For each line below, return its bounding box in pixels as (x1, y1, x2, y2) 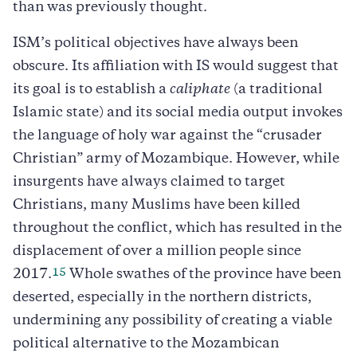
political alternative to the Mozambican (13, 337, 279, 351)
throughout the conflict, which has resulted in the (13, 222, 342, 235)
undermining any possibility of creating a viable (13, 314, 332, 328)
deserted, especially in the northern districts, (13, 291, 312, 304)
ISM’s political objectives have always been (13, 37, 298, 50)
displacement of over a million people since (13, 245, 301, 258)
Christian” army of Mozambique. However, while (13, 152, 339, 166)
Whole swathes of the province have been (66, 268, 341, 281)
